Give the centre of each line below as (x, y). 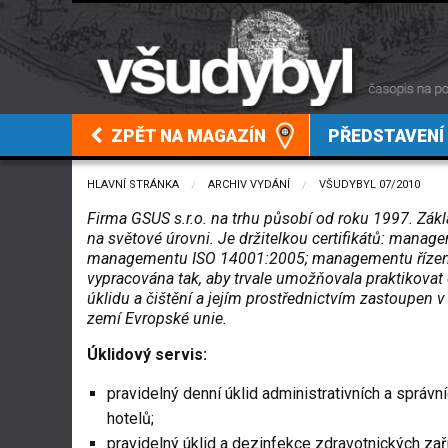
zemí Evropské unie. (157, 319)
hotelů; (130, 419)
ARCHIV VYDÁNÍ (249, 185)
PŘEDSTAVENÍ (385, 136)
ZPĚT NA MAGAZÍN (187, 136)
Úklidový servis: (147, 355)
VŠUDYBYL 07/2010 (369, 185)
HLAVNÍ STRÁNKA (133, 185)
